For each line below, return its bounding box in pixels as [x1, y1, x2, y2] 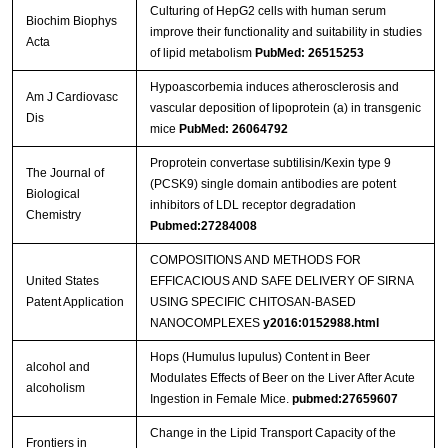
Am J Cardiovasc [25, 90, 118, 105]
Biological [25, 187, 80, 202]
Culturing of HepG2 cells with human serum [149, 4, 386, 19]
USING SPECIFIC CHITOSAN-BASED [149, 295, 356, 310]
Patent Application [25, 295, 124, 310]
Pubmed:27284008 [149, 219, 257, 234]
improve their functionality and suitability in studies [149, 25, 422, 40]
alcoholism [25, 381, 85, 396]
